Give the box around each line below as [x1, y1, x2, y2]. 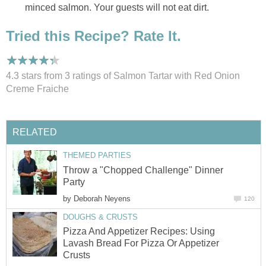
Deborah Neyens [74, 194, 131, 203]
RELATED [12, 127, 57, 138]
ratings [72, 70, 101, 81]
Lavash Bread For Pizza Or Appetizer [63, 238, 219, 249]
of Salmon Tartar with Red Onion [101, 70, 240, 81]
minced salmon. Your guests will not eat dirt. [25, 2, 209, 13]
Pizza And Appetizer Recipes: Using [63, 226, 215, 237]
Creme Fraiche [6, 83, 69, 94]
